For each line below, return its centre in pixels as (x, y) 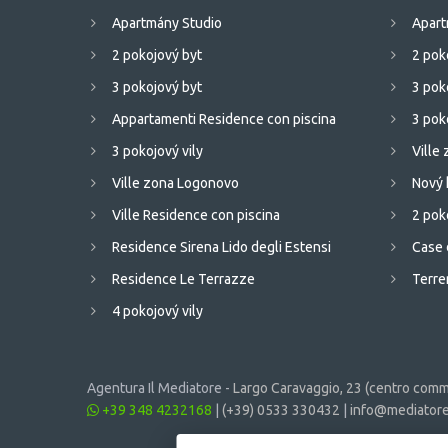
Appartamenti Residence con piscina (224, 119)
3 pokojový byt (157, 87)
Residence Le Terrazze (183, 279)
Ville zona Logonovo (175, 183)
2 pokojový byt (157, 55)
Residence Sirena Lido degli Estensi (221, 247)
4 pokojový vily (157, 311)
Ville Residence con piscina (196, 215)
